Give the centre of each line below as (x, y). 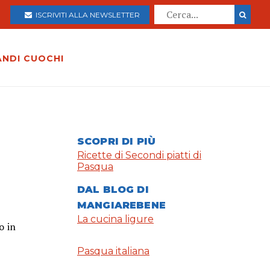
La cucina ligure (115, 219)
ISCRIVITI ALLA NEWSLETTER (86, 14)
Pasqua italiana (113, 251)
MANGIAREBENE (121, 206)
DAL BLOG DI (113, 190)
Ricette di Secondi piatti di (139, 155)
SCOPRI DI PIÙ (117, 142)
